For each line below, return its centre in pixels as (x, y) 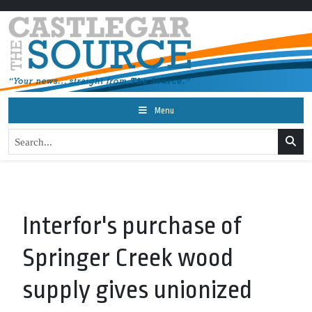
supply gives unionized (137, 290)
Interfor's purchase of (132, 226)
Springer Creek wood (128, 258)
